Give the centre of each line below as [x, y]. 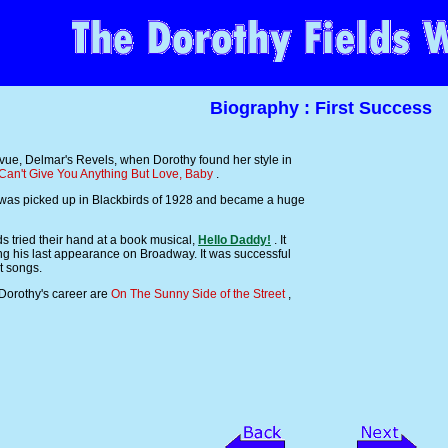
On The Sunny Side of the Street [198, 294]
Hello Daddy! [234, 240]
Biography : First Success [320, 108]
